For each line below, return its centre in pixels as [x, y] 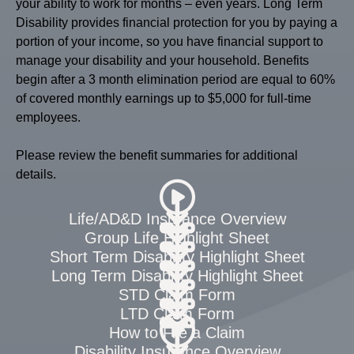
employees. [48, 117]
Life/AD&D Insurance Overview [177, 219]
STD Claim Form [177, 295]
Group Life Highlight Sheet [177, 238]
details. [36, 174]
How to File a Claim [177, 333]
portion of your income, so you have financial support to [169, 41]
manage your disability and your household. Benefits [162, 60]
